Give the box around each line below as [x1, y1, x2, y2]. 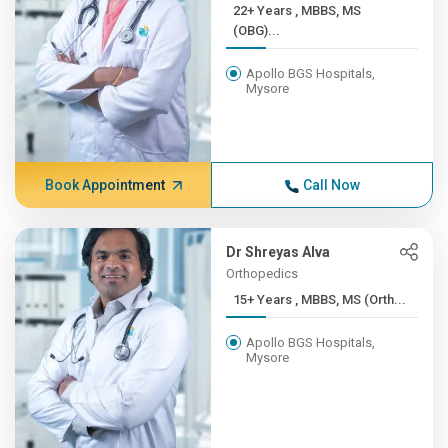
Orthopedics [226, 266, 299, 281]
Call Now [302, 177, 360, 193]
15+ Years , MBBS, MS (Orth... [295, 292, 407, 307]
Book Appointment [44, 177, 165, 193]
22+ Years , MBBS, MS [233, 3, 296, 18]
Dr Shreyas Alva [226, 244, 331, 260]
